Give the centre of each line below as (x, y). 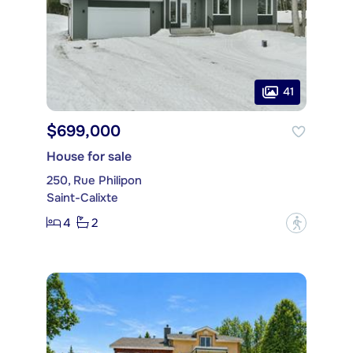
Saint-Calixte (82, 197)
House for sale (89, 156)
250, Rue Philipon (94, 180)
